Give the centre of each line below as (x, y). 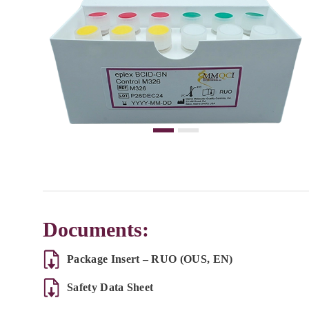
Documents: (96, 229)
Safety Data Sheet (110, 288)
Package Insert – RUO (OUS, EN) (150, 259)
